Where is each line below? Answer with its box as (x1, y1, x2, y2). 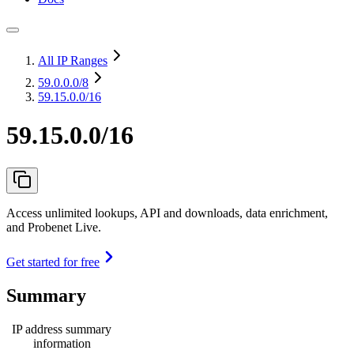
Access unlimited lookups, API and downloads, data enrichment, (6, 205, 328, 220)
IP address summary (12, 322, 111, 336)
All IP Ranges (38, 54, 107, 67)
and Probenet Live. (6, 220, 101, 234)
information (32, 336, 91, 350)
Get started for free (6, 254, 100, 269)
